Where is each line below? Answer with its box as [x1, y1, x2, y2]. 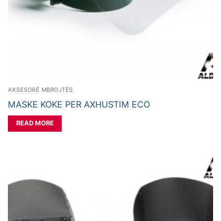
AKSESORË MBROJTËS [8, 86, 73, 93]
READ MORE [16, 119, 54, 127]
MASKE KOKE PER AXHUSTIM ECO [8, 99, 150, 110]
